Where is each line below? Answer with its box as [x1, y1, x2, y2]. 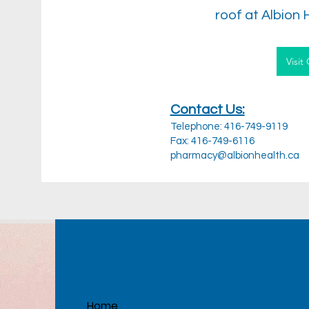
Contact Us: [170, 103, 245, 117]
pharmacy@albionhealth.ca [170, 150, 299, 161]
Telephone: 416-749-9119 [170, 121, 290, 132]
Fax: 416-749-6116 [170, 136, 255, 146]
